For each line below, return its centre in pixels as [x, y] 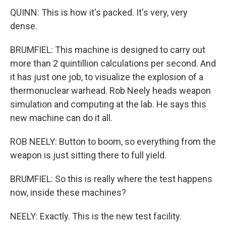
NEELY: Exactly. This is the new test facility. [96, 216]
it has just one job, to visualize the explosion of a [107, 77]
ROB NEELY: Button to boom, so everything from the [113, 142]
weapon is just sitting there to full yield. [88, 155]
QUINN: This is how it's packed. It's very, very [99, 12]
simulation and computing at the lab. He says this [108, 104]
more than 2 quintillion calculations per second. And [113, 63]
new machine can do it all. [61, 118]
